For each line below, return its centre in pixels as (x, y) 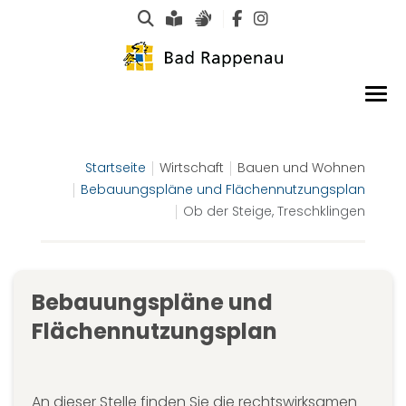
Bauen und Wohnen (301, 168)
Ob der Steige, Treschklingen (274, 211)
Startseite (116, 168)
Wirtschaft (192, 168)
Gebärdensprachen (292, 18)
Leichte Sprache (246, 18)
